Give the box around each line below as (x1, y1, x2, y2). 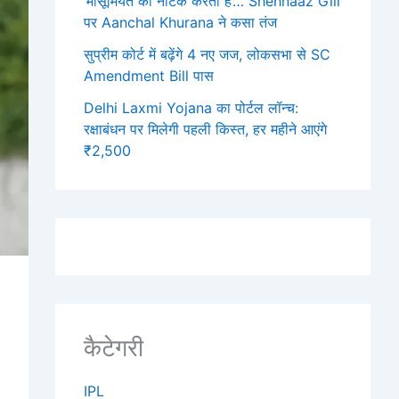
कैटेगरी (84, 332, 143, 362)
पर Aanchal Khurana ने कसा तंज (84, 12, 277, 31)
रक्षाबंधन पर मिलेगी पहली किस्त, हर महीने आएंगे (84, 119, 327, 138)
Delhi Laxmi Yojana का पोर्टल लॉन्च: (84, 98, 298, 117)
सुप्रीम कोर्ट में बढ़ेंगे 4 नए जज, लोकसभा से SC (84, 45, 330, 63)
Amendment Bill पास (84, 66, 214, 85)
